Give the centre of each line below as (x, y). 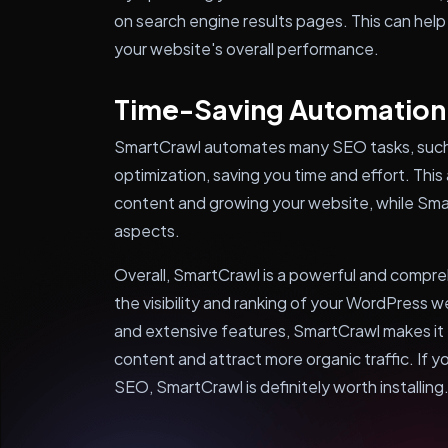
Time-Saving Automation (280, 109)
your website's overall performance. (246, 48)
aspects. (147, 230)
